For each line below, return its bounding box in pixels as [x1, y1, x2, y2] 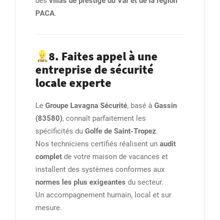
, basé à [127, 101, 154, 110]
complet [35, 152, 62, 162]
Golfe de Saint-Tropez [85, 127, 156, 136]
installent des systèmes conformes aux [35, 165, 165, 174]
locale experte [35, 75, 111, 91]
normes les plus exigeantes [35, 178, 126, 187]
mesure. [35, 203, 62, 213]
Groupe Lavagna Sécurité [45, 101, 127, 110]
